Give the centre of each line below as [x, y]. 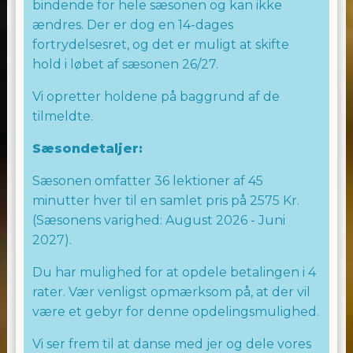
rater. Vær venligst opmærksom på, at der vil [171, 292]
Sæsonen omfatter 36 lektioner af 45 [147, 181]
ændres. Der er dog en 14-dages [132, 25]
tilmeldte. [62, 116]
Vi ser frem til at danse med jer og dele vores [171, 344]
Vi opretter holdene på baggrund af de [156, 97]
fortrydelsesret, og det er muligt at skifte [160, 45]
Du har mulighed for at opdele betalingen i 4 [174, 272]
